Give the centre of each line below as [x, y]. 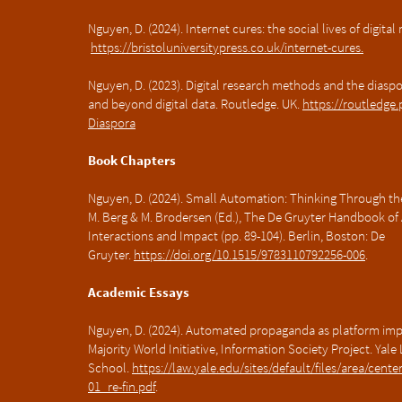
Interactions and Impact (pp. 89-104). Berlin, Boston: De [236, 236]
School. [110, 367]
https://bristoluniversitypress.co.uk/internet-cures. [227, 47]
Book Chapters [132, 160]
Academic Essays [139, 292]
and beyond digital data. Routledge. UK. [195, 104]
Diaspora [112, 122]
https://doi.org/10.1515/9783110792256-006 [249, 254]
